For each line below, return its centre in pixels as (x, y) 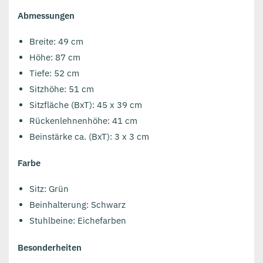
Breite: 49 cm (56, 41)
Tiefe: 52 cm (54, 73)
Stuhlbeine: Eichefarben (78, 221)
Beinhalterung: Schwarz (77, 205)
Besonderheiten (50, 247)
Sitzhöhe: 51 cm (63, 89)
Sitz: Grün (49, 189)
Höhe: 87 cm (55, 57)
